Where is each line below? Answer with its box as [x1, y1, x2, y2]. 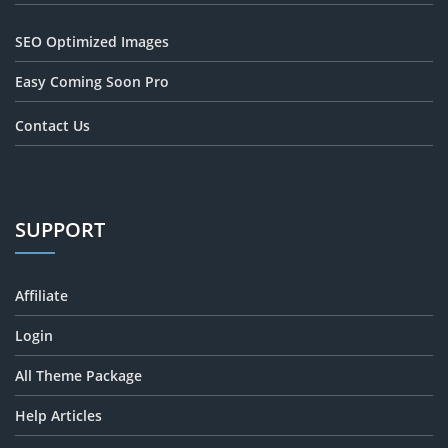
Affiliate [15, 286, 68, 305]
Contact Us [15, 116, 90, 135]
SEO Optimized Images [15, 32, 169, 51]
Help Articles [15, 406, 102, 425]
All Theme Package [15, 366, 142, 385]
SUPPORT [15, 216, 105, 243]
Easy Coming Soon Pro [15, 72, 169, 91]
